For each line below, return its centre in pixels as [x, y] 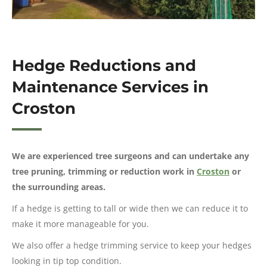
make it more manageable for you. [80, 224]
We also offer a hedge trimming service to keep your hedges [132, 245]
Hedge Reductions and [104, 66]
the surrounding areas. [59, 187]
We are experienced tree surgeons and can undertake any [131, 156]
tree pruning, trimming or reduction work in [104, 171]
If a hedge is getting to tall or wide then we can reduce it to [130, 208]
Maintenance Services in [110, 87]
